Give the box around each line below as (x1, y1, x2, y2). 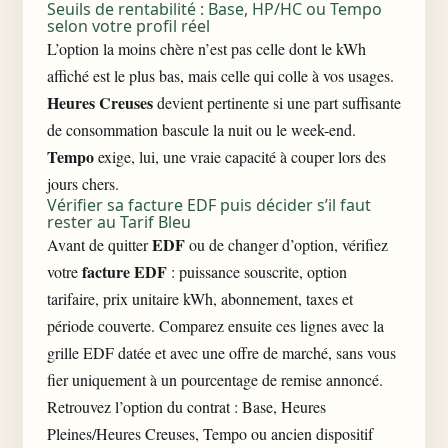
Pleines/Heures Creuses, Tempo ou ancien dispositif (47, 423, 373, 444)
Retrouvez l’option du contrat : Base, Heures (47, 396, 326, 417)
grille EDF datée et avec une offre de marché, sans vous (47, 342, 396, 363)
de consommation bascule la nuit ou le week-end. (47, 119, 356, 140)
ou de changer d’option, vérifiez (185, 234, 388, 255)
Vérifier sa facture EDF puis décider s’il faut (47, 194, 371, 216)
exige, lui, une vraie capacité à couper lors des (94, 146, 386, 167)
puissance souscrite (179, 261, 299, 282)
